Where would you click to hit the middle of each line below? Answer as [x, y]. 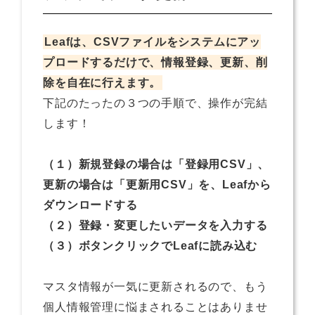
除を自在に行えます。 [102, 82]
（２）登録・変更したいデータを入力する [155, 225]
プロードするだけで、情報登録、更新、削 [155, 62]
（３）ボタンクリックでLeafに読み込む [150, 245]
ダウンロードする [90, 205]
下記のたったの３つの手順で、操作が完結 [155, 103]
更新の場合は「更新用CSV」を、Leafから [157, 184]
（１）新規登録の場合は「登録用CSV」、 [156, 164]
